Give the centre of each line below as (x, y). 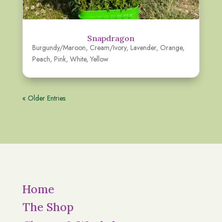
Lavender (143, 47)
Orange (171, 47)
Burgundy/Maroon (59, 47)
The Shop (48, 207)
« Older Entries (44, 98)
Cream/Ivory (108, 47)
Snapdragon (111, 38)
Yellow (99, 59)
